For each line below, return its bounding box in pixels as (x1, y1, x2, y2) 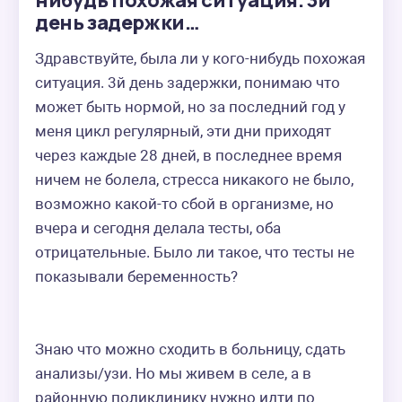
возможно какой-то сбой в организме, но (35, 195, 334, 213)
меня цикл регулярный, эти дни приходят (35, 122, 331, 140)
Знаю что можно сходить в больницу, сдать (35, 340, 345, 358)
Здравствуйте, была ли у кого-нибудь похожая (35, 49, 365, 67)
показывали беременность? (35, 267, 241, 285)
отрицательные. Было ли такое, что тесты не (35, 243, 354, 261)
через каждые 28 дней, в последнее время (35, 146, 342, 164)
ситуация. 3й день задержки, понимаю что (35, 74, 340, 92)
